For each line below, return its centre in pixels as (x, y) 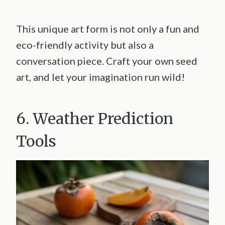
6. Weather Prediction (95, 118)
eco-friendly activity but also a (85, 44)
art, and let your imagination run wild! (100, 77)
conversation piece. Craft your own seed (107, 61)
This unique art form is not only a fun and (108, 28)
